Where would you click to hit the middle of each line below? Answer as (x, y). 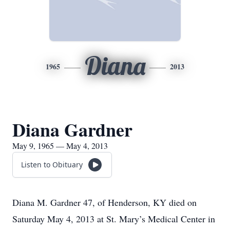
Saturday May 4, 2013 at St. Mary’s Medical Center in (114, 219)
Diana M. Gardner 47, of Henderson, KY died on (104, 202)
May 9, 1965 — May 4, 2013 (60, 146)
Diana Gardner (72, 129)
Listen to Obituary (52, 165)
